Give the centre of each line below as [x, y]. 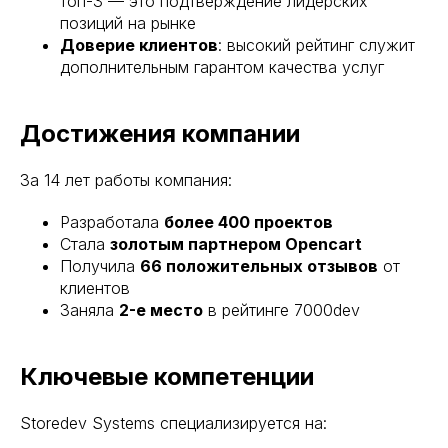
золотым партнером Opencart [236, 243]
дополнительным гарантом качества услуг [222, 66]
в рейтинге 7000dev [281, 309]
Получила [100, 265]
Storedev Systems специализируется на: [173, 422]
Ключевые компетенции [167, 376]
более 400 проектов [248, 221]
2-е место [161, 309]
